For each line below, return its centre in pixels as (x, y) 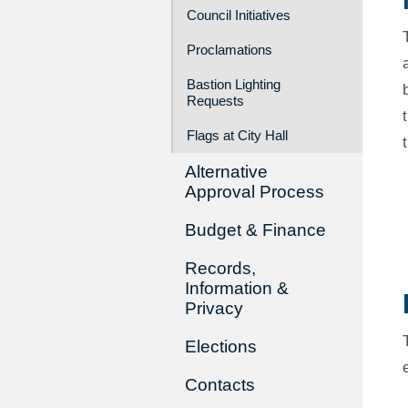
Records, (220, 268)
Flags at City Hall (237, 135)
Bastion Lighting (233, 84)
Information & (236, 288)
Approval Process (254, 192)
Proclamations (229, 50)
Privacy (214, 308)
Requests (215, 101)
